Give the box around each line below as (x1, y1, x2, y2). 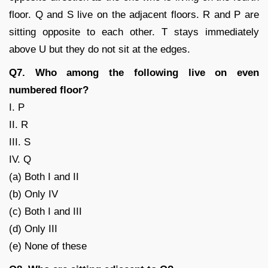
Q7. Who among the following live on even (9, 66, 259, 78)
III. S (9, 136, 31, 148)
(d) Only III (9, 223, 57, 234)
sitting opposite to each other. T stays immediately (9, 26, 259, 38)
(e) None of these (9, 240, 87, 252)
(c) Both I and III (9, 205, 82, 217)
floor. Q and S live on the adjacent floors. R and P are (9, 8, 259, 20)
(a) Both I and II (9, 170, 79, 182)
